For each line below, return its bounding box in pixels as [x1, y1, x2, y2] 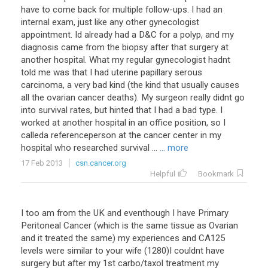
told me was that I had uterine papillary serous [21, 67, 202, 78]
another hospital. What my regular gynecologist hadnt [21, 54, 230, 65]
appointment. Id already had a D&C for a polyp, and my [21, 29, 234, 40]
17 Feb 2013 [21, 159, 63, 167]
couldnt [174, 245, 203, 256]
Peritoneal [21, 220, 61, 231]
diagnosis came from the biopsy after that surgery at [21, 42, 229, 53]
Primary [198, 208, 229, 218]
